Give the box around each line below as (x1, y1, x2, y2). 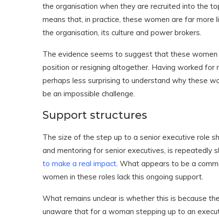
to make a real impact (43, 159, 116, 168)
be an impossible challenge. (43, 89, 135, 98)
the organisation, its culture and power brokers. (43, 28, 201, 37)
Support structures (43, 109, 147, 122)
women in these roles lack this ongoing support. (43, 172, 203, 181)
